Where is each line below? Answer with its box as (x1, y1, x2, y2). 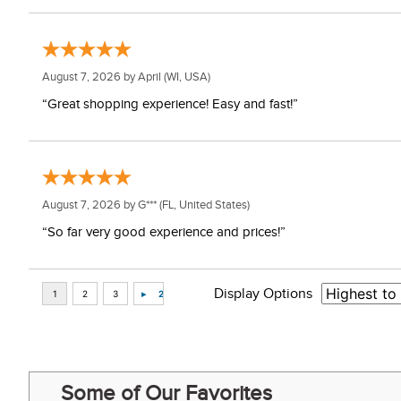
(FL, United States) (157, 198, 250, 212)
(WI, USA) (161, 70, 210, 84)
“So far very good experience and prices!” (42, 225, 286, 240)
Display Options (214, 286, 312, 303)
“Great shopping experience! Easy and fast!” (42, 97, 298, 112)
